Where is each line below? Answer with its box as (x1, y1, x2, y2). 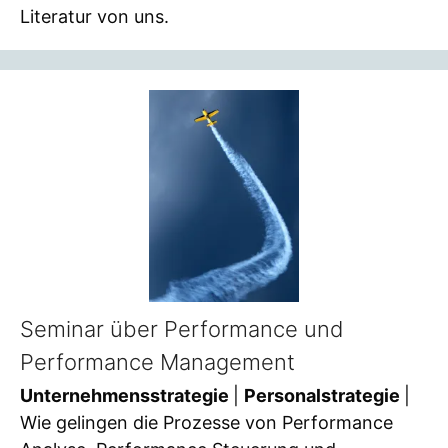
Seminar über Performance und (20, 315, 344, 342)
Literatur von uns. (20, 5, 169, 27)
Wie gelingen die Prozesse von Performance (20, 412, 393, 434)
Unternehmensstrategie (20, 385, 233, 407)
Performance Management (20, 348, 295, 375)
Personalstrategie (244, 385, 404, 407)
